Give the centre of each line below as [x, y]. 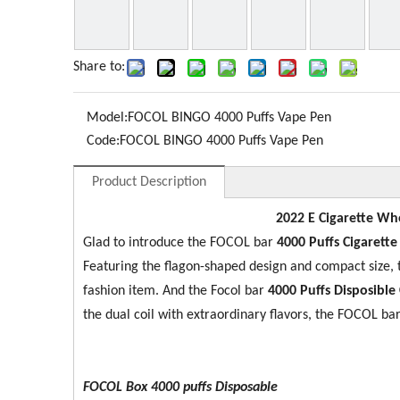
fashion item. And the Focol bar [174, 291]
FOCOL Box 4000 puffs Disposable [180, 387]
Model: [107, 118]
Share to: [99, 67]
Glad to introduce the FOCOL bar [180, 243]
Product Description [149, 182]
